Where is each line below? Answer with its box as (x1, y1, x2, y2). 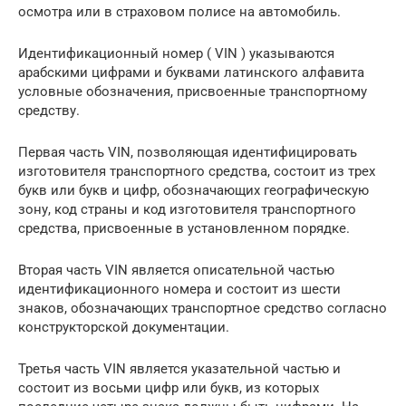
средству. (18, 102, 80, 120)
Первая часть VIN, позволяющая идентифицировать (18, 144, 357, 161)
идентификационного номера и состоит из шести (18, 281, 341, 298)
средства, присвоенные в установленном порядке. (18, 220, 350, 237)
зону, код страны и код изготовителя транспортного (18, 201, 356, 218)
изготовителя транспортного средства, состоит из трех (18, 163, 375, 180)
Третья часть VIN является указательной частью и (18, 361, 341, 378)
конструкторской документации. (18, 319, 229, 336)
